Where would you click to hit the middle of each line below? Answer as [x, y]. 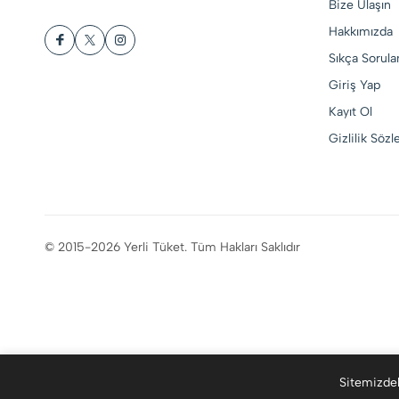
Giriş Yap [354, 85]
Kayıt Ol [350, 112]
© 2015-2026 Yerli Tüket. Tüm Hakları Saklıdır [172, 247]
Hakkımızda [360, 32]
